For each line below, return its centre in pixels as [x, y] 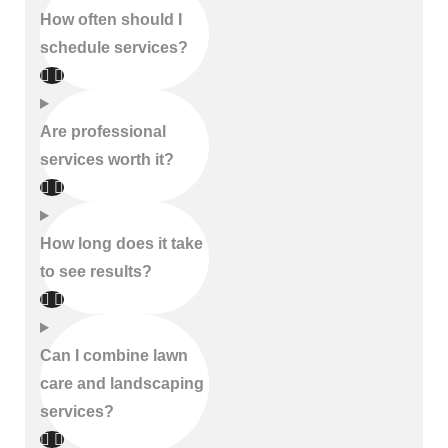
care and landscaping [122, 383]
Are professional [103, 131]
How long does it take [121, 243]
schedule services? [114, 47]
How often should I [111, 19]
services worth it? [107, 159]
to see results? [96, 271]
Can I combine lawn [114, 355]
